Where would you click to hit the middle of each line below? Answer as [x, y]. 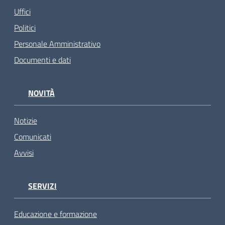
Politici [25, 27]
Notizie [26, 121]
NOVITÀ [41, 93]
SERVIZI [42, 186]
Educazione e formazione [55, 214]
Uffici [22, 11]
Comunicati [33, 137]
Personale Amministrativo [57, 43]
